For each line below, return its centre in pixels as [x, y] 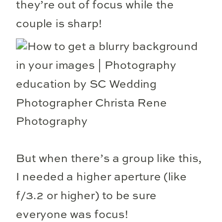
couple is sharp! [59, 24]
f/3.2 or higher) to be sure [86, 196]
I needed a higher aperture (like [101, 178]
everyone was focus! [72, 215]
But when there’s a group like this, [109, 159]
